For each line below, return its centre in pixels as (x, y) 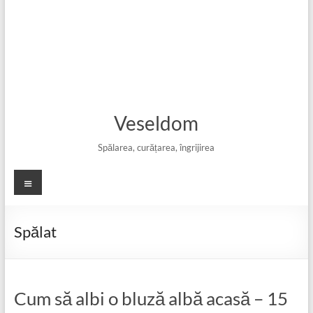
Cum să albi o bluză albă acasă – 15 (151, 298)
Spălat (35, 232)
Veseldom (156, 123)
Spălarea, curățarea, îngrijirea (156, 147)
